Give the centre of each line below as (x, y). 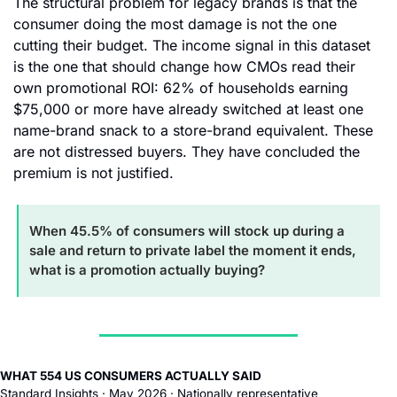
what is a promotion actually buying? (147, 269)
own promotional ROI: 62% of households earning (181, 87)
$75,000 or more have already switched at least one (188, 109)
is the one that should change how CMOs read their (184, 66)
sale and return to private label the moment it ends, (193, 250)
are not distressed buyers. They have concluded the (187, 151)
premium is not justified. (93, 172)
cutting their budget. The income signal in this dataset (192, 45)
